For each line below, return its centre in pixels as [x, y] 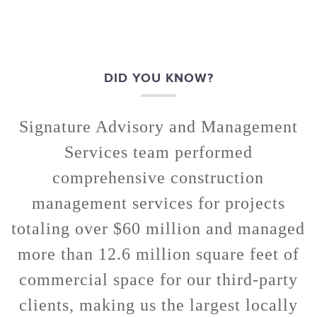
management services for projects [158, 203]
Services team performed [158, 152]
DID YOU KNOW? [158, 79]
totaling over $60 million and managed [158, 229]
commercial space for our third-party [158, 280]
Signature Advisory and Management [158, 127]
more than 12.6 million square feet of [158, 254]
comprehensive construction [158, 178]
